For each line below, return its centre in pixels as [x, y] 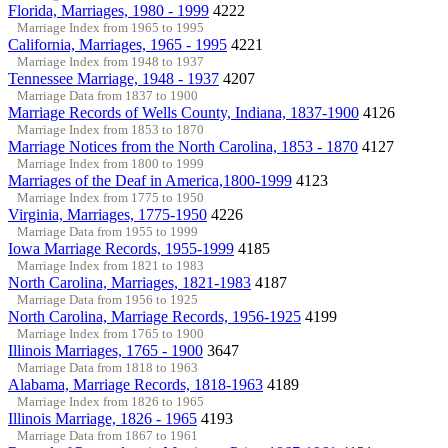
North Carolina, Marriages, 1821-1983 [129, 282]
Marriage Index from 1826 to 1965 [110, 401]
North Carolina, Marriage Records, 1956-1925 [154, 316]
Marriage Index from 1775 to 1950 [110, 197]
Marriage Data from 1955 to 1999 [107, 231]
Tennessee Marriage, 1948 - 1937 [113, 78]
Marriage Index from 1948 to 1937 [110, 61]
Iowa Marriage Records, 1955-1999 [121, 248]
